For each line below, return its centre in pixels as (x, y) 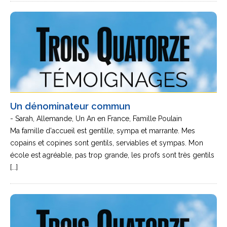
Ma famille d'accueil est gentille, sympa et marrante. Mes (103, 131)
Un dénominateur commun (70, 106)
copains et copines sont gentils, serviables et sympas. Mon (107, 143)
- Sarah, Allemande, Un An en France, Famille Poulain (96, 119)
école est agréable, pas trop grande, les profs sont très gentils (112, 155)
